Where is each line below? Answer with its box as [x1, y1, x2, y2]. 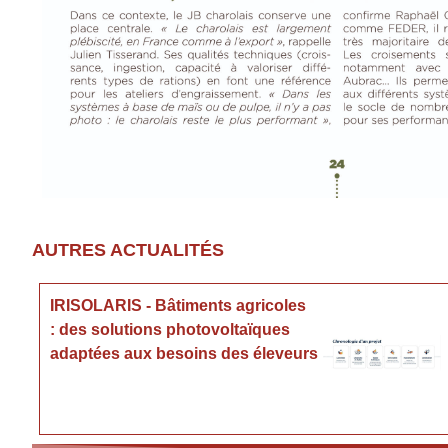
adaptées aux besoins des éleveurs [50, 344, 319, 362]
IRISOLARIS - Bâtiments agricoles [50, 296, 307, 314]
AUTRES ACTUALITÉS [32, 239, 224, 260]
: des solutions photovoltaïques [50, 320, 291, 338]
